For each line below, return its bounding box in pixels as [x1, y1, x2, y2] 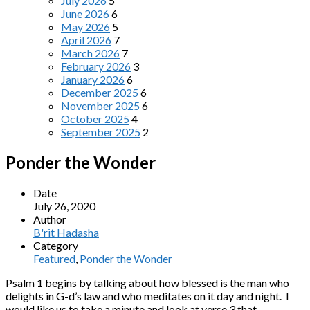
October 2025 [61, 112, 129, 125]
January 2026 [61, 73, 125, 86]
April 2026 [61, 33, 111, 46]
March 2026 [61, 46, 120, 60]
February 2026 [61, 60, 131, 73]
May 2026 [61, 20, 110, 33]
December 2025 [61, 86, 138, 99]
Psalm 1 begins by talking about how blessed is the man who [6, 275, 289, 289]
